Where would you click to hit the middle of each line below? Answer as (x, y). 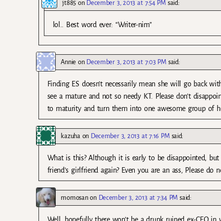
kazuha (71, 136)
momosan (74, 197)
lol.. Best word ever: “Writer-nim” (102, 25)
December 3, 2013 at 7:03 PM (126, 62)
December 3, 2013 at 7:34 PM (138, 197)
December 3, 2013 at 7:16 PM (130, 136)
